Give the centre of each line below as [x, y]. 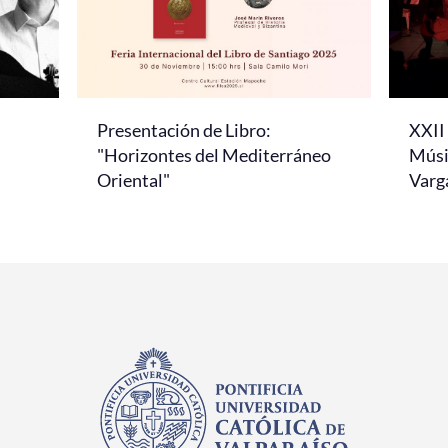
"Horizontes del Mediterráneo [214, 154]
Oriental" [133, 179]
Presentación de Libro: [184, 129]
